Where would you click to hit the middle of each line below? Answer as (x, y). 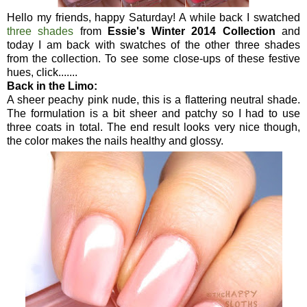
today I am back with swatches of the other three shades (153, 45)
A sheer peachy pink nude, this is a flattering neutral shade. (153, 99)
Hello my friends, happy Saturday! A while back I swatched (153, 17)
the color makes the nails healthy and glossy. (115, 140)
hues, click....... (42, 72)
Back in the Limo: (52, 86)
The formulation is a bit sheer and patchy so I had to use (153, 113)
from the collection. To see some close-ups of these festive (153, 58)
